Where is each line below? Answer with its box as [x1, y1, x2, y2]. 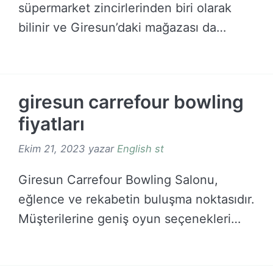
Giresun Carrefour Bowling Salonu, [18, 172, 218, 187]
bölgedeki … [18, 40, 88, 55]
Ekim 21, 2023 [18, 142, 85, 155]
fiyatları [18, 113, 85, 135]
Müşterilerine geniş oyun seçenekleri [18, 211, 231, 226]
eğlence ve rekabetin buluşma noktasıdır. [18, 191, 255, 207]
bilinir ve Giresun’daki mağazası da [18, 20, 216, 35]
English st [117, 142, 164, 155]
